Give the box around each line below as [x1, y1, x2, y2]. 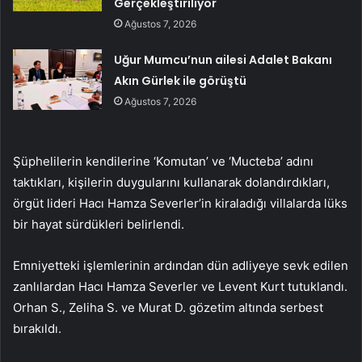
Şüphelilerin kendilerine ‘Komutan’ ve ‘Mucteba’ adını [13, 153, 314, 169]
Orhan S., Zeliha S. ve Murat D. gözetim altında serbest [13, 299, 323, 315]
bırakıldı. [13, 320, 61, 336]
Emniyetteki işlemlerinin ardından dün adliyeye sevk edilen [13, 257, 348, 273]
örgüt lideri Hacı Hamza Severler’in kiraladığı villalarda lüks [13, 195, 347, 211]
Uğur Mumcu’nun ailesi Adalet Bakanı [114, 51, 333, 68]
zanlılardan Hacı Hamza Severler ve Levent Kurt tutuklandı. [13, 278, 347, 294]
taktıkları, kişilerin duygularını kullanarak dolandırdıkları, [13, 174, 330, 190]
